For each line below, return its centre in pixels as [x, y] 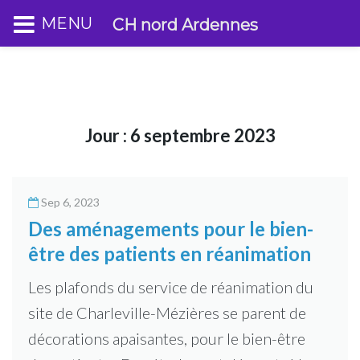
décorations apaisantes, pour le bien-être [167, 338]
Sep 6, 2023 [70, 202]
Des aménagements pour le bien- [171, 229]
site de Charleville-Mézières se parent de [167, 313]
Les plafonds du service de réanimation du [171, 287]
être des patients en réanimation [170, 254]
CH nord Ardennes [185, 25]
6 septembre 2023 [202, 135]
